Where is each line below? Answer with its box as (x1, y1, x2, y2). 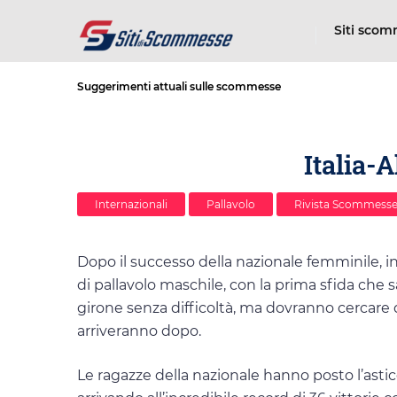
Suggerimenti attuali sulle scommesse (77, 80, 281, 93)
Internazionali (95, 198, 167, 212)
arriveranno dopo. (77, 323, 201, 340)
